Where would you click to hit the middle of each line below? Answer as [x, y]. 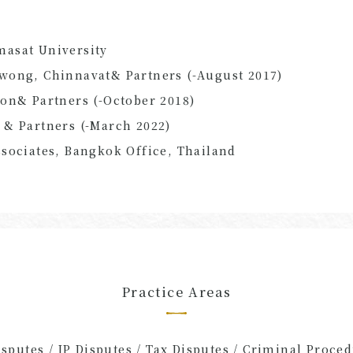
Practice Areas [176, 292]
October [130, 100]
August [221, 74]
